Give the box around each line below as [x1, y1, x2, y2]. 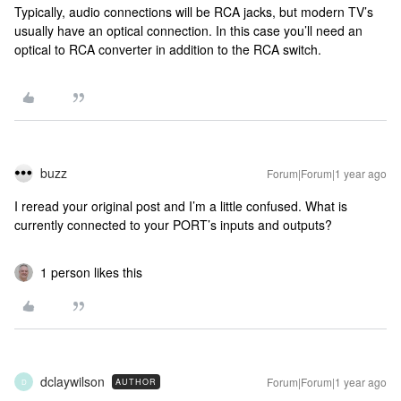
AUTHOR [115, 376, 157, 388]
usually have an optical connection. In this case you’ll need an [14, 21, 363, 39]
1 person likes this [40, 263, 142, 281]
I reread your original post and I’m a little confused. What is [14, 197, 347, 215]
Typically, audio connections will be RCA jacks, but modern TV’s [14, 3, 373, 21]
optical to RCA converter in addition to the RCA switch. [14, 40, 321, 58]
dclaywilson [40, 372, 105, 390]
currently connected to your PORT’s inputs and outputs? [14, 216, 332, 234]
